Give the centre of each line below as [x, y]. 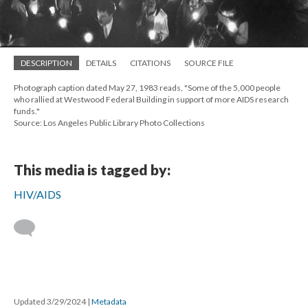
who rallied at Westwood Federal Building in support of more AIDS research [151, 100]
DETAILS [101, 63]
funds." [27, 111]
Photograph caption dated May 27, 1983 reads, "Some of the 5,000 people [147, 88]
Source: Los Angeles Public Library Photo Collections [109, 123]
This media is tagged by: [92, 170]
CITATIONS [150, 63]
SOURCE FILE [209, 63]
